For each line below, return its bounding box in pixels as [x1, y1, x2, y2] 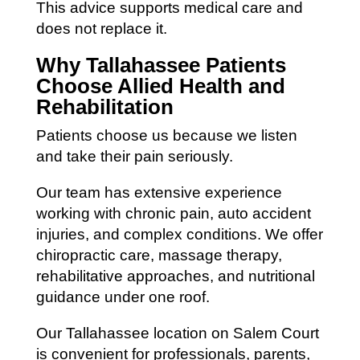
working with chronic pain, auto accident [35, 204, 311, 222]
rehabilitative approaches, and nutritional [35, 267, 315, 284]
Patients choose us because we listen [35, 126, 297, 144]
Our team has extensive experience [35, 183, 282, 201]
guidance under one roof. [35, 288, 210, 305]
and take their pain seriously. [35, 147, 233, 165]
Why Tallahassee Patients [35, 52, 286, 77]
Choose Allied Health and [35, 73, 285, 98]
